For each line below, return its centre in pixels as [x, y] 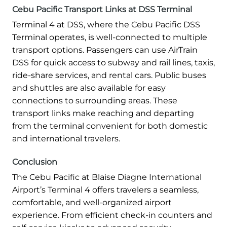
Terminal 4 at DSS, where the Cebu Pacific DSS [106, 24]
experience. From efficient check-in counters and [112, 215]
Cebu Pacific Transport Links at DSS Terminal [102, 9]
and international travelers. [66, 138]
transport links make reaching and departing [103, 113]
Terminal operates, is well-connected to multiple [110, 37]
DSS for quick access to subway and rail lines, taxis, [113, 62]
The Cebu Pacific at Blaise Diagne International [107, 177]
